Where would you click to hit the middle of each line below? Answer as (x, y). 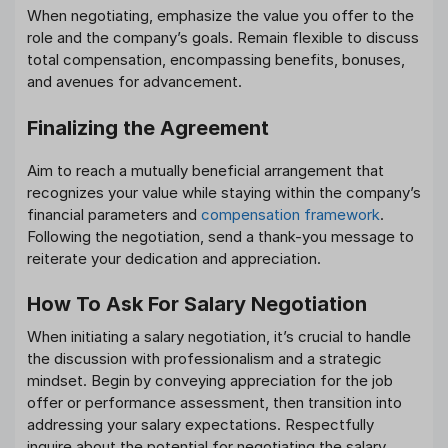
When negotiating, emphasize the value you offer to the (220, 16)
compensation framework (290, 214)
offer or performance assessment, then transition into (214, 403)
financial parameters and (114, 214)
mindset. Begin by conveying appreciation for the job (210, 381)
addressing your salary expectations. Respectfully (200, 425)
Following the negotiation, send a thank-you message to (220, 236)
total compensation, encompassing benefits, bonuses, (216, 60)
